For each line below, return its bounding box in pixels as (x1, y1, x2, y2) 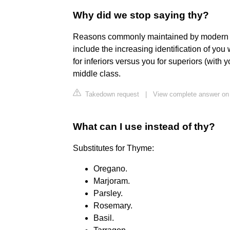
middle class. (73, 69, 121, 79)
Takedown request (83, 90, 139, 99)
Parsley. (93, 189, 123, 198)
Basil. (93, 214, 114, 223)
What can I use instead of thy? (73, 121, 215, 132)
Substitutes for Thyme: (73, 144, 154, 153)
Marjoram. (93, 177, 130, 186)
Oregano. (93, 164, 127, 174)
